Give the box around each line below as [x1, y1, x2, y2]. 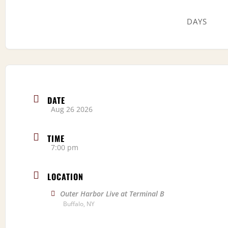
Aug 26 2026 [51, 104, 93, 114]
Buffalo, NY [63, 199, 95, 208]
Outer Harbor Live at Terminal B [60, 188, 164, 198]
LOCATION [47, 170, 83, 183]
